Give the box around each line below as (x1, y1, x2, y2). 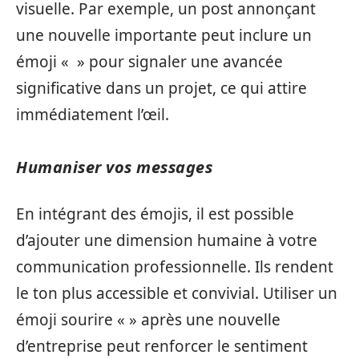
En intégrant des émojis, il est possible (16, 204, 294, 224)
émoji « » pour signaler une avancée (16, 50, 283, 72)
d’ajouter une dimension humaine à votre (16, 230, 317, 251)
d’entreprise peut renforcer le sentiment (16, 336, 308, 357)
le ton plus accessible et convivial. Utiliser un (16, 283, 337, 304)
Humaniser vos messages (16, 155, 212, 178)
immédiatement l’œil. (16, 103, 169, 125)
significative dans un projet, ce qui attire (16, 77, 307, 99)
